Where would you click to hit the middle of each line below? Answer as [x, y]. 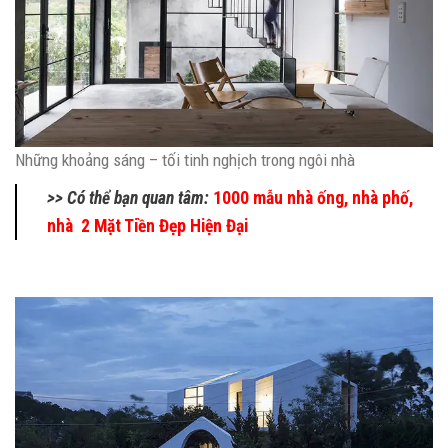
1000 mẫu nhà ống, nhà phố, [313, 197]
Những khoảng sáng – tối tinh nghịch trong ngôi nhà [185, 159]
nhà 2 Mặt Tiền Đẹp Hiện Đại [149, 225]
